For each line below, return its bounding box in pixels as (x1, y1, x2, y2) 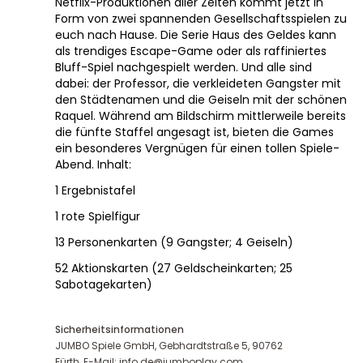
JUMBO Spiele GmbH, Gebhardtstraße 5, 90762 (55, 338, 283, 352)
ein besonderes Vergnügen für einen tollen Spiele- (55, 139, 340, 156)
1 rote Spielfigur (55, 207, 140, 224)
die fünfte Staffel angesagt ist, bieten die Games (55, 123, 334, 140)
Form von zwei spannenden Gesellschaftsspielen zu (55, 10, 347, 27)
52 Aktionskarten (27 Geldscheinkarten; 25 (55, 259, 293, 276)
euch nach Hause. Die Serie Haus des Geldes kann (55, 26, 336, 43)
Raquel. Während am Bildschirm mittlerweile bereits (55, 107, 346, 124)
